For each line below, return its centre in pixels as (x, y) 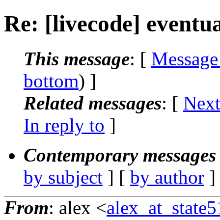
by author (167, 177)
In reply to (64, 125)
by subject (63, 177)
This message (77, 58)
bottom (51, 81)
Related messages (93, 103)
